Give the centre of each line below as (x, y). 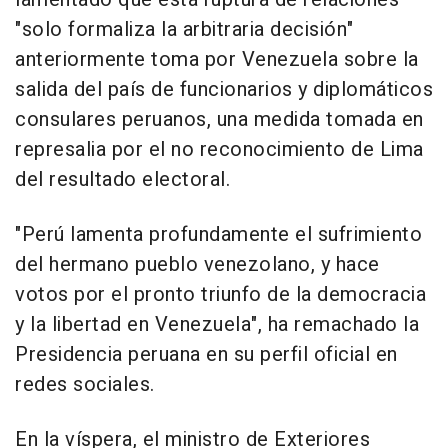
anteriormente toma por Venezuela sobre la (217, 60)
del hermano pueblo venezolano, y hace (197, 265)
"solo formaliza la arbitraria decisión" (184, 30)
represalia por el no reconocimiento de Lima (219, 150)
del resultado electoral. (122, 180)
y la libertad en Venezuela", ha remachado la (217, 325)
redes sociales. (85, 385)
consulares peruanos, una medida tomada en (219, 120)
